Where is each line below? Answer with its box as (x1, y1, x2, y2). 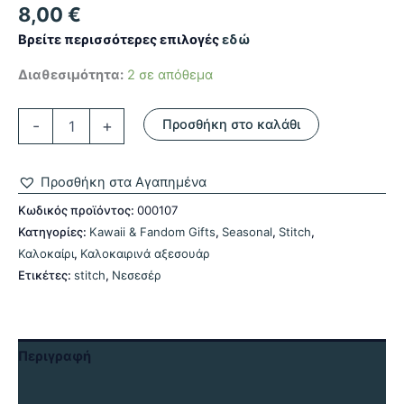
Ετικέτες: (18, 268, 74, 283)
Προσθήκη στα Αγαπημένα (41, 173, 207, 190)
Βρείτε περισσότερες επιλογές (18, 32, 222, 49)
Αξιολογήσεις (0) (18, 382, 130, 399)
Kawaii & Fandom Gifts (89, 225, 216, 240)
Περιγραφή (18, 347, 91, 364)
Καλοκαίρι (18, 246, 74, 262)
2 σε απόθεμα (127, 66, 213, 83)
